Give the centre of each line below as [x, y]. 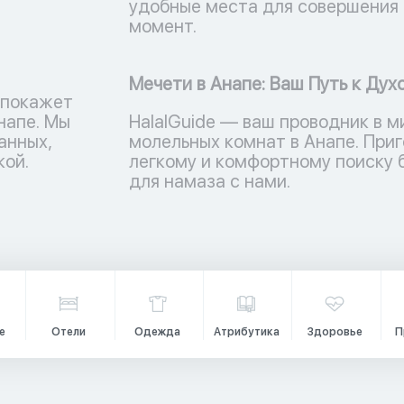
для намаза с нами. [209, 181]
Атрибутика [246, 332]
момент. [165, 26]
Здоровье [335, 332]
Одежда [158, 332]
